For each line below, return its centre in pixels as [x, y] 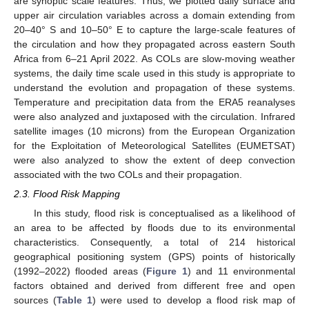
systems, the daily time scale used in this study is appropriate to [154, 73]
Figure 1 [167, 271]
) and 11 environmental [241, 271]
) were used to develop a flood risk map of [194, 300]
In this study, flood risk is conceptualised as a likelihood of [164, 213]
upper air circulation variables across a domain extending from [154, 15]
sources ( [36, 300]
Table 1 [75, 300]
